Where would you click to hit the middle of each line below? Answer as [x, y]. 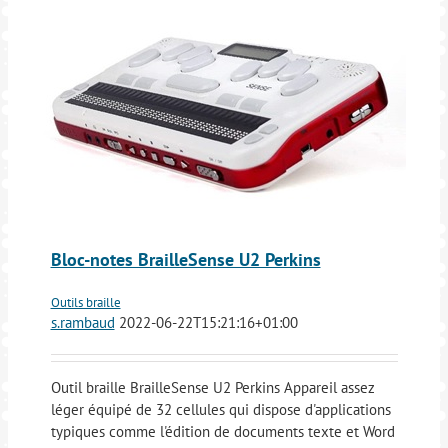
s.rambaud [82, 323]
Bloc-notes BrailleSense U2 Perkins [185, 260]
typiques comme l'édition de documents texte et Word [222, 432]
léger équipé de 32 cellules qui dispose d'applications [220, 410]
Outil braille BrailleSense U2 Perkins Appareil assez [212, 388]
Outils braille [85, 303]
